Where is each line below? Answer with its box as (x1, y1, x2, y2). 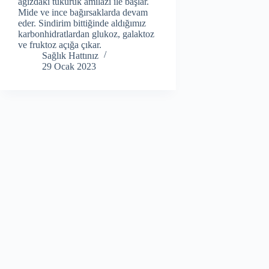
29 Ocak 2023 (42, 61, 96, 71)
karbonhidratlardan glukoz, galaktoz (18, 28, 154, 39)
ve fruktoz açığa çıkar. (18, 39, 104, 50)
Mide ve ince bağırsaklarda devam (18, 7, 148, 17)
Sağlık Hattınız (42, 50, 98, 61)
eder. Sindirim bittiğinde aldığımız (18, 17, 146, 28)
